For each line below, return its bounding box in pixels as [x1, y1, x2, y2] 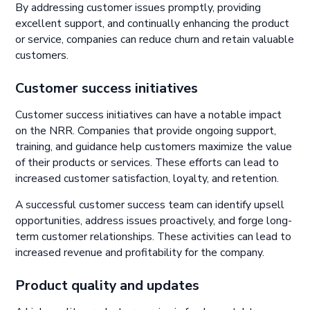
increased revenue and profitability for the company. [15, 245, 265, 261]
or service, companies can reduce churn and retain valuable [15, 32, 295, 48]
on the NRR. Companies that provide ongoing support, [15, 122, 277, 138]
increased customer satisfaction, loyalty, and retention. [15, 170, 280, 186]
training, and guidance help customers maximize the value [15, 138, 293, 154]
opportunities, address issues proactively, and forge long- [15, 213, 293, 229]
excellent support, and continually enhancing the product [15, 16, 290, 32]
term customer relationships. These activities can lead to [15, 229, 292, 245]
